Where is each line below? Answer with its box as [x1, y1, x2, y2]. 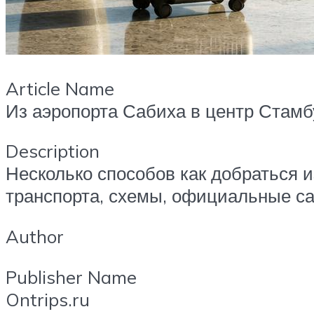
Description [6, 139, 100, 163]
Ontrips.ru [6, 287, 90, 310]
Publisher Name [6, 265, 137, 288]
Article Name [6, 76, 114, 100]
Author [6, 224, 64, 247]
